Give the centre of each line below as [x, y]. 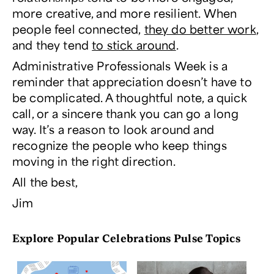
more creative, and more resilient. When [125, 13]
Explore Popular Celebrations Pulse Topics [126, 238]
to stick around [134, 44]
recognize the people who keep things [120, 145]
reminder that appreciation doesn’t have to [132, 81]
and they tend [52, 44]
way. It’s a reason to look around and [113, 129]
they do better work [200, 28]
